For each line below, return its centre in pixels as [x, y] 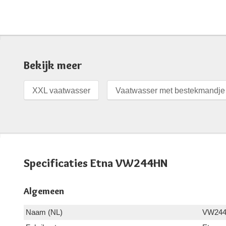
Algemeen [44, 191]
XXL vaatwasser [61, 90]
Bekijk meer [53, 65]
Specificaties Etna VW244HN [96, 163]
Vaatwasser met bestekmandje [170, 90]
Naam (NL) [44, 212]
